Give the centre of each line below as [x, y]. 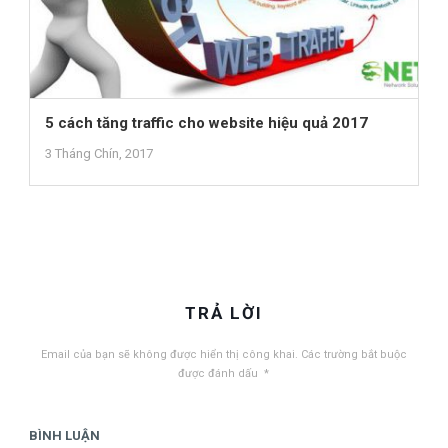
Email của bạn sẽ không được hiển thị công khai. [169, 355]
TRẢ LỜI [223, 313]
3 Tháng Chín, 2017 [98, 154]
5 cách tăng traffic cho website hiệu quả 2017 [206, 123]
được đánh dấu [220, 374]
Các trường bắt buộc [352, 355]
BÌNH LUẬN [64, 436]
